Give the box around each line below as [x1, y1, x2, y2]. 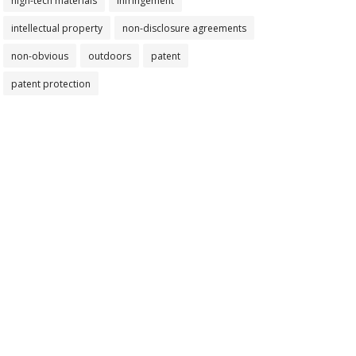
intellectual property [10, 21, 103, 35]
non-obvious [10, 49, 68, 63]
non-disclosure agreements [122, 21, 246, 35]
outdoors [87, 49, 131, 63]
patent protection [10, 77, 91, 91]
